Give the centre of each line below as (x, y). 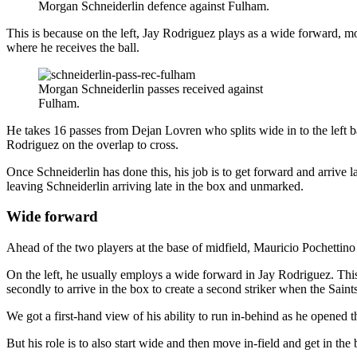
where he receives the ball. (73, 47)
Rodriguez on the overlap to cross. (92, 144)
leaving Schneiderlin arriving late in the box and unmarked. (155, 186)
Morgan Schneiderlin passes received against (151, 88)
